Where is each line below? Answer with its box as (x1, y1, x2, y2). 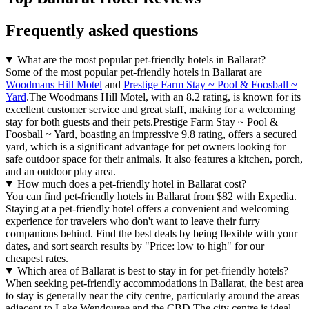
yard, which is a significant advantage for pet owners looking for (6, 140, 286, 152)
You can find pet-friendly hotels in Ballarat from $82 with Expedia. (6, 190, 297, 202)
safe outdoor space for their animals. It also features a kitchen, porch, (6, 152, 303, 165)
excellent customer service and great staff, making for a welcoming (6, 103, 295, 115)
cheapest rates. (6, 252, 68, 264)
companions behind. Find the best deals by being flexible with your (6, 227, 297, 239)
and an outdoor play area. (6, 165, 116, 177)
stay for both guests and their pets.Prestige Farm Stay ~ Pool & (6, 115, 278, 128)
